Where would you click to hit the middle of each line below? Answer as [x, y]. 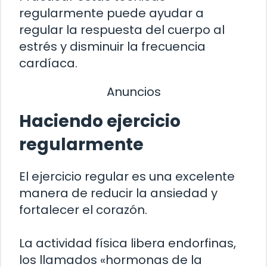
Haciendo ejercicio [100, 121]
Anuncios [133, 92]
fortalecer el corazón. [83, 209]
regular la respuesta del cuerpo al [122, 30]
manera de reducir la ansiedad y [118, 193]
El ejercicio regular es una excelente [127, 176]
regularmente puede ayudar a [111, 13]
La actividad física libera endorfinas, [128, 243]
